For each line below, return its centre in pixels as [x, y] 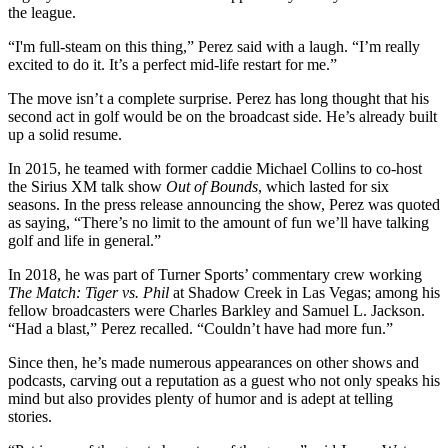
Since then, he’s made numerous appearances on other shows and [213, 362]
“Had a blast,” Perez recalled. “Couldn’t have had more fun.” [200, 328]
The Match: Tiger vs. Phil [88, 292]
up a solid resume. [65, 134]
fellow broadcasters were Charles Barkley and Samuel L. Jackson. [216, 310]
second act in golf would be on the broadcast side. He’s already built [222, 116]
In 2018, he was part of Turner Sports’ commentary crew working [215, 274]
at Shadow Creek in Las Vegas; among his [304, 292]
